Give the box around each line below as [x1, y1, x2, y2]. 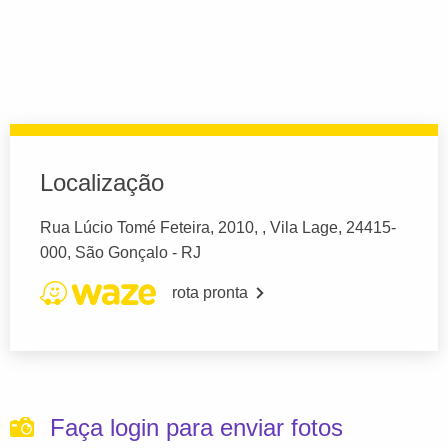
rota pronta [172, 283, 248, 301]
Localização [40, 168, 164, 196]
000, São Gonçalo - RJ [40, 243, 201, 261]
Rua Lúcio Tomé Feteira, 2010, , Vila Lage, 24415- [40, 218, 396, 236]
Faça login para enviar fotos [50, 413, 343, 441]
